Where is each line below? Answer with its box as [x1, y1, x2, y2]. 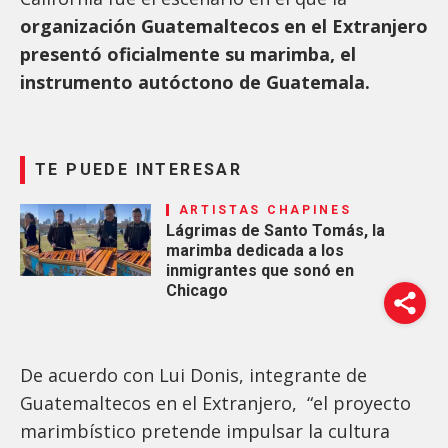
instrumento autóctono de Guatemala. [20, 69, 375, 94]
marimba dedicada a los [165, 240, 344, 260]
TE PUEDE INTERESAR [35, 159, 243, 179]
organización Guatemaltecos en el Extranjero [20, 13, 428, 38]
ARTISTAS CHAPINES [178, 202, 352, 217]
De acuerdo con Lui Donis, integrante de [20, 362, 367, 387]
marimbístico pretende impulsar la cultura [20, 418, 390, 443]
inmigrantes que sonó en [165, 260, 354, 280]
